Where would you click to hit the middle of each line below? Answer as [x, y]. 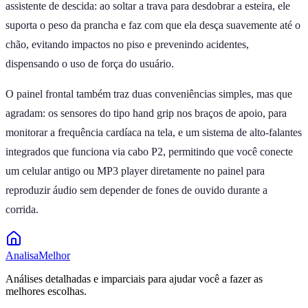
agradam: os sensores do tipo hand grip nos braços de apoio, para [146, 113]
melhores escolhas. [46, 291]
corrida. [22, 209]
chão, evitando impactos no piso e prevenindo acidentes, [127, 44]
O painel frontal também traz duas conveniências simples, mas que [149, 93]
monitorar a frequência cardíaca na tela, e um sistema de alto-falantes [154, 132]
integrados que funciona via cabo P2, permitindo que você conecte [149, 151]
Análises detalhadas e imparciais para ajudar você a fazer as [134, 278]
